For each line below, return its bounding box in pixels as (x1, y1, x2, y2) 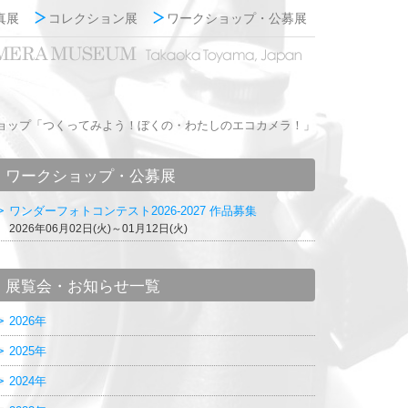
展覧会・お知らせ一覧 (5, 278, 160, 295)
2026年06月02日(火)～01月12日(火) (9, 222, 188, 235)
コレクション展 (48, 11, 138, 25)
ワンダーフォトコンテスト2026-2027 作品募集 (9, 204, 257, 218)
